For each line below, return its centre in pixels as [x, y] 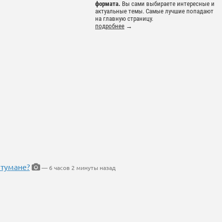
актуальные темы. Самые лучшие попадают [154, 11]
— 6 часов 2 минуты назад [78, 168]
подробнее [110, 26]
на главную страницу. [124, 19]
